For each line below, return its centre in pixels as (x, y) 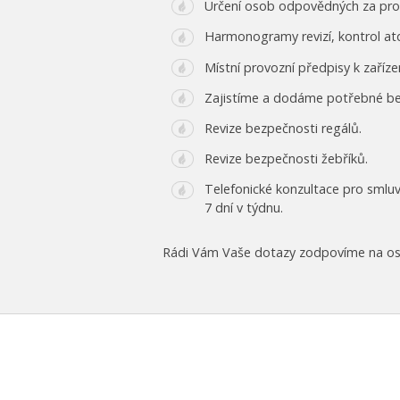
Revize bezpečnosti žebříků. (286, 159)
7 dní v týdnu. (244, 208)
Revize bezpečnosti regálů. (283, 128)
